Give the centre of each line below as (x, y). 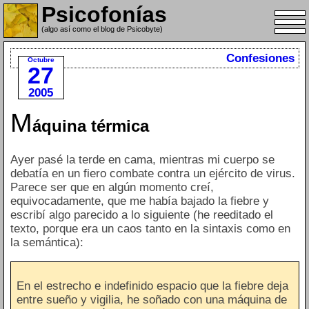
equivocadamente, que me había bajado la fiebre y (139, 201)
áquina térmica (90, 126)
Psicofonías (104, 14)
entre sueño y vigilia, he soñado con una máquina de (152, 300)
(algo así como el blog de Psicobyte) (102, 29)
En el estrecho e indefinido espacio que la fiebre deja (152, 286)
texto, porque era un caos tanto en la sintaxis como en (150, 228)
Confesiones (261, 58)
